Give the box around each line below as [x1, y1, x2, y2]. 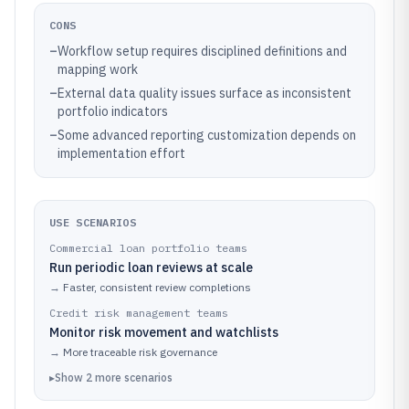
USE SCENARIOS [49, 215, 136, 229]
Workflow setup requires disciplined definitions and [58, 43, 347, 59]
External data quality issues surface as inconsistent [58, 85, 351, 101]
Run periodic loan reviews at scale [49, 259, 253, 276]
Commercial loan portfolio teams [49, 241, 247, 255]
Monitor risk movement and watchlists [49, 324, 278, 341]
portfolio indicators [58, 103, 168, 120]
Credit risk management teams [49, 306, 228, 320]
